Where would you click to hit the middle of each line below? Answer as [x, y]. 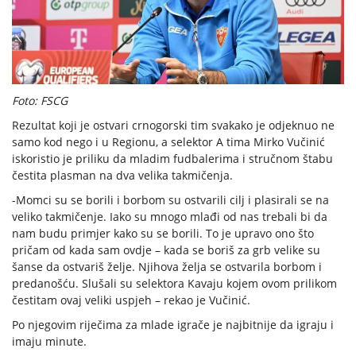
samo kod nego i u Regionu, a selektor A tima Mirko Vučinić [168, 142]
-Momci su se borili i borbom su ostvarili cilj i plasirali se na [170, 200]
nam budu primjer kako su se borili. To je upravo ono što [163, 234]
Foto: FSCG [40, 101]
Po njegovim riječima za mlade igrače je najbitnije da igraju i [173, 325]
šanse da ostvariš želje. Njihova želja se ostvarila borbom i [167, 267]
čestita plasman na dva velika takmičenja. [122, 176]
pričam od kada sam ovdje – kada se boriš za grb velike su [166, 250]
